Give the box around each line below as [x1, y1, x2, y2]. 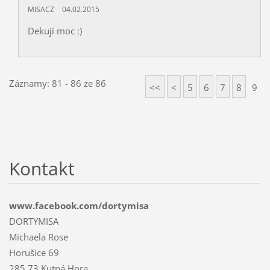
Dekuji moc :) [27, 24, 82, 37]
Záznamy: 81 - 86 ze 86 [8, 77, 106, 89]
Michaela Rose [8, 230, 68, 243]
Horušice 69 [8, 246, 59, 259]
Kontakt [8, 155, 75, 181]
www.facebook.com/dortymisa [8, 199, 149, 212]
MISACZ [27, 4, 54, 14]
